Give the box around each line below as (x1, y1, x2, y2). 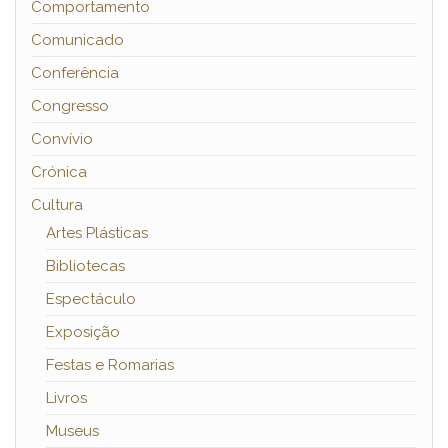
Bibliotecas (46, 257, 125, 276)
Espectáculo (46, 290, 136, 309)
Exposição (46, 323, 120, 342)
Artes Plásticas (46, 224, 148, 243)
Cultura (31, 196, 83, 215)
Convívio (31, 130, 93, 149)
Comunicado (31, 31, 124, 50)
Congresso (31, 97, 109, 116)
